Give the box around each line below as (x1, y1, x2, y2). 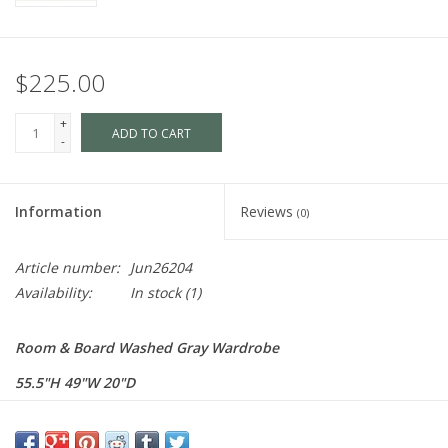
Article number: (15, 258, 120, 278)
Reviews (240, 202, 297, 222)
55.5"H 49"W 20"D (15, 373, 135, 393)
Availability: (15, 283, 92, 303)
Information (15, 202, 102, 222)
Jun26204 (130, 258, 192, 278)
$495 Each (15, 408, 83, 428)
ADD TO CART (112, 125, 191, 143)
